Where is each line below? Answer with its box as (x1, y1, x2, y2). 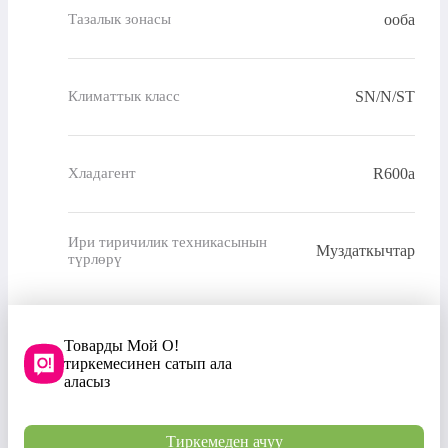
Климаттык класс (68, 88, 180, 105)
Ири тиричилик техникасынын (68, 233, 267, 250)
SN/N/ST (355, 87, 415, 105)
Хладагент (68, 165, 136, 182)
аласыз (64, 372, 110, 390)
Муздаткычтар (316, 241, 415, 259)
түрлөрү (68, 250, 122, 267)
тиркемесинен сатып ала (64, 354, 232, 372)
